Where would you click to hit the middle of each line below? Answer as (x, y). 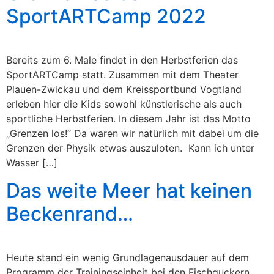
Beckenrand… (70, 213)
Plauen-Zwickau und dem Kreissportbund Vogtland (124, 90)
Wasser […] (32, 163)
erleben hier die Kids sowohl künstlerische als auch (124, 104)
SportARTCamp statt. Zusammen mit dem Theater (122, 75)
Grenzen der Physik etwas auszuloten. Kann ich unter (130, 148)
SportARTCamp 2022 (106, 17)
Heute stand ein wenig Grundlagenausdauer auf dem (128, 257)
